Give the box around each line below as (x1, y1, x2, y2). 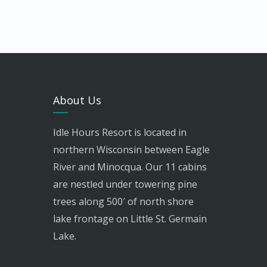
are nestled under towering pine (53, 178, 197, 191)
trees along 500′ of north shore (53, 195, 194, 208)
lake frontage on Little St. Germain (53, 212, 207, 225)
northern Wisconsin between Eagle (53, 143, 210, 156)
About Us (53, 93, 101, 107)
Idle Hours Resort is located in (53, 126, 187, 139)
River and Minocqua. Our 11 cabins (53, 160, 207, 173)
